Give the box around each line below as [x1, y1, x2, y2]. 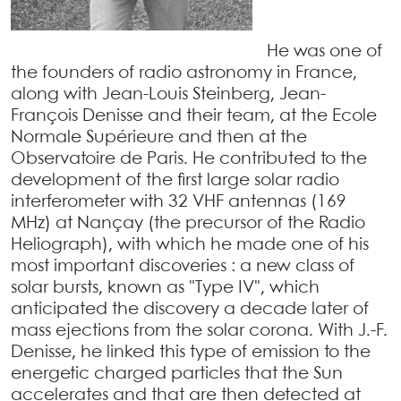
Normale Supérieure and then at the [11, 130, 307, 146]
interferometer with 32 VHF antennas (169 [11, 194, 346, 210]
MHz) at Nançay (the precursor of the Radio [11, 216, 365, 232]
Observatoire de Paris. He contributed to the [11, 151, 367, 167]
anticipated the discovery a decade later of [11, 302, 369, 318]
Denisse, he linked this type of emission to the [11, 345, 371, 361]
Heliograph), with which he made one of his [11, 237, 369, 253]
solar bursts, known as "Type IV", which [11, 280, 320, 296]
